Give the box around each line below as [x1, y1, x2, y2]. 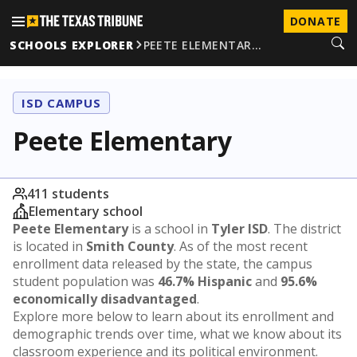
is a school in [128, 220, 211, 237]
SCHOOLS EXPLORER [10, 37, 134, 53]
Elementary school [29, 202, 143, 220]
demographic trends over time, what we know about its [13, 325, 342, 343]
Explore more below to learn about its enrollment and [13, 308, 334, 325]
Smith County [86, 237, 174, 255]
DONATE [289, 14, 341, 29]
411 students [27, 185, 109, 202]
